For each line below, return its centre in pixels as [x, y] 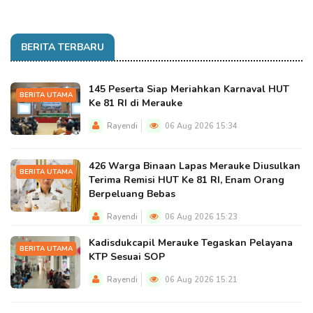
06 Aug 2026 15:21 [200, 280]
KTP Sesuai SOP [127, 257]
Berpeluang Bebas [132, 194]
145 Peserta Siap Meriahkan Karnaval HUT [189, 89]
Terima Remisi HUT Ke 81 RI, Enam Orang [187, 180]
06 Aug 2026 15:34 [200, 126]
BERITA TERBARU [63, 47]
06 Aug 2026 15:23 [200, 217]
